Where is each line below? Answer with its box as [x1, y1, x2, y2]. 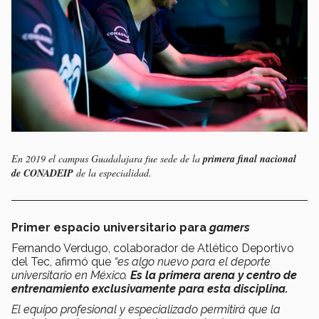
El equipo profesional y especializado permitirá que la [11, 302, 281, 316]
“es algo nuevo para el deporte [114, 254, 271, 268]
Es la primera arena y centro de [130, 268, 297, 282]
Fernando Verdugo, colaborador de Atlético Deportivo [11, 241, 294, 255]
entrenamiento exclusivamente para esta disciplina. [11, 281, 288, 296]
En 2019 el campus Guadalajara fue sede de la [11, 151, 203, 165]
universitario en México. [11, 268, 130, 282]
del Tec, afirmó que [11, 254, 114, 268]
